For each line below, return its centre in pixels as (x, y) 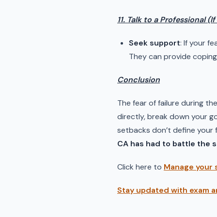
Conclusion (139, 80)
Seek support (155, 43)
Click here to (140, 167)
